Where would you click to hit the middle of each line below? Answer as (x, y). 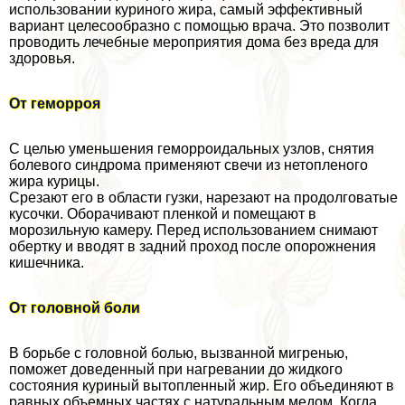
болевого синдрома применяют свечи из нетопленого (188, 165)
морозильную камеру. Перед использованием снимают (193, 230)
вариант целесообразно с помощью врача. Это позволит (199, 25)
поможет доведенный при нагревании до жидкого (176, 369)
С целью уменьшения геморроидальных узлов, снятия (192, 148)
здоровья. (42, 58)
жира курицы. (54, 181)
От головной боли (75, 307)
